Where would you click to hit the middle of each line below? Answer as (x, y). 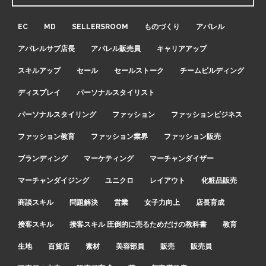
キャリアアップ (182, 48)
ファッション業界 (119, 136)
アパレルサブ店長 (46, 48)
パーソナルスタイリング (57, 114)
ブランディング (43, 158)
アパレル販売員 (116, 48)
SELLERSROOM (100, 26)
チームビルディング (212, 70)
